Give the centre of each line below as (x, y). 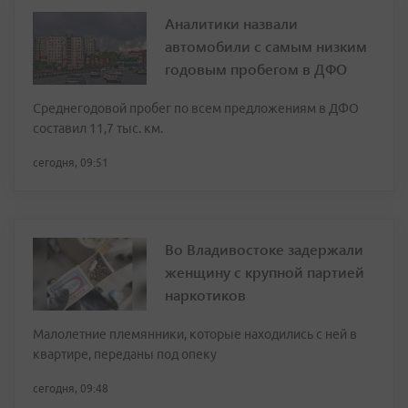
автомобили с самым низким (266, 46)
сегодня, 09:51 (71, 163)
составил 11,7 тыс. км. (98, 129)
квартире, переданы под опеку (125, 355)
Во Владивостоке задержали (264, 250)
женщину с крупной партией (265, 272)
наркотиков (205, 295)
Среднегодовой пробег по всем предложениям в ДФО (196, 109)
